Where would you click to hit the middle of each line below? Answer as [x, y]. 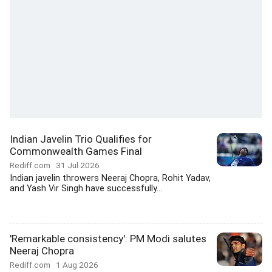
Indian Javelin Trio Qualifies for [81, 139]
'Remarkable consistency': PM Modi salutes [108, 239]
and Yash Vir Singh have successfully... [86, 189]
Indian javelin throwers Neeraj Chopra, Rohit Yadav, [110, 178]
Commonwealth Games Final [76, 151]
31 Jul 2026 [78, 165]
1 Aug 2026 [77, 265]
